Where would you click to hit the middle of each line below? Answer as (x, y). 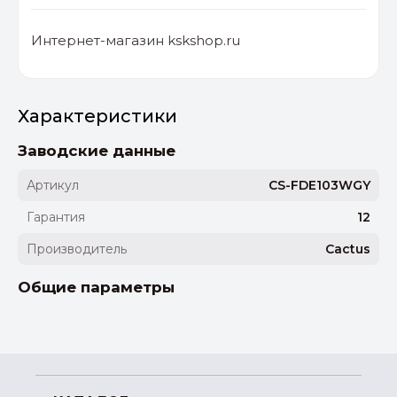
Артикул (53, 186)
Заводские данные (97, 151)
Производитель (77, 249)
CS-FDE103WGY (319, 186)
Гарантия (56, 218)
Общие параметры (96, 288)
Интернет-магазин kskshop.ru (136, 41)
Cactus (348, 249)
